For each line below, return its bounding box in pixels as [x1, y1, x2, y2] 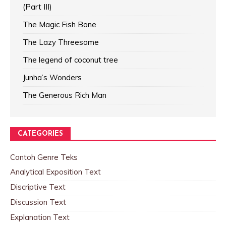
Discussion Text [10, 197, 66, 207]
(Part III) [23, 2, 52, 12]
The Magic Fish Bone [23, 20, 96, 30]
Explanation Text [10, 212, 70, 222]
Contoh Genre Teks [10, 152, 78, 162]
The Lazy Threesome [23, 37, 99, 47]
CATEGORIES [18, 130, 63, 138]
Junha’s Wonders [23, 73, 82, 83]
